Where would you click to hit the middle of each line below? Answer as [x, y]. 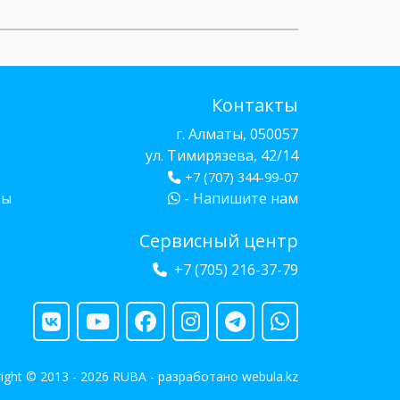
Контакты [255, 105]
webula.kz [270, 377]
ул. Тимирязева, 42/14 [222, 155]
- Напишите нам [239, 198]
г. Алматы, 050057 [237, 134]
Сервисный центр [219, 241]
